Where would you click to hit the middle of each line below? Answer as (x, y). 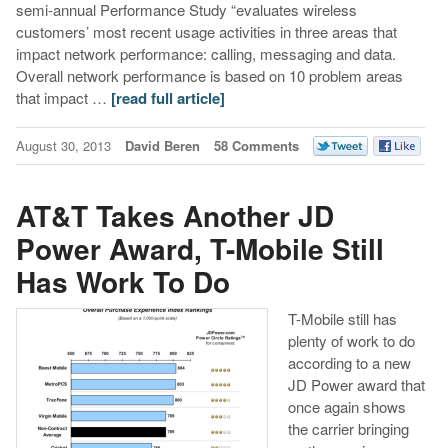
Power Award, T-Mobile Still (199, 248)
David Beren (162, 146)
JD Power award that (356, 385)
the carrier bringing (348, 429)
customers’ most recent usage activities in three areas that (206, 32)
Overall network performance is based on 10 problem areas (209, 76)
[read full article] (167, 98)
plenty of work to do (351, 341)
